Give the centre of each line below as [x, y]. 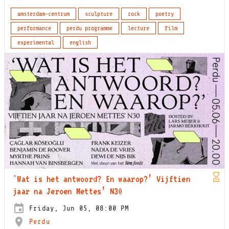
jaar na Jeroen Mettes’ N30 [68, 191]
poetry [165, 14]
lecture [139, 28]
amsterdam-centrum [43, 14]
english [80, 43]
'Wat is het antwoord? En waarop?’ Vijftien [101, 178]
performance [34, 28]
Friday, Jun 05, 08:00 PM [77, 208]
